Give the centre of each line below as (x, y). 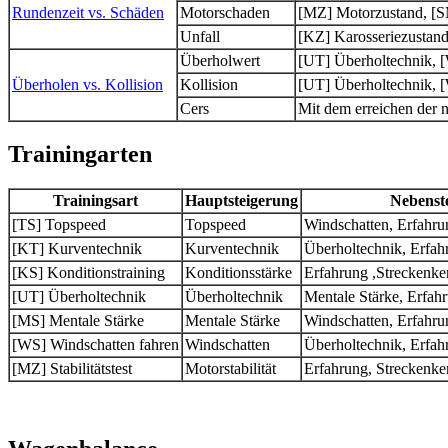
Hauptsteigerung (241, 201)
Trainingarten (80, 154)
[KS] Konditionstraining (88, 273)
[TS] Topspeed (59, 225)
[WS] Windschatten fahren (95, 345)
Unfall (200, 36)
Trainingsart (95, 201)
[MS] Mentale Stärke (78, 321)
